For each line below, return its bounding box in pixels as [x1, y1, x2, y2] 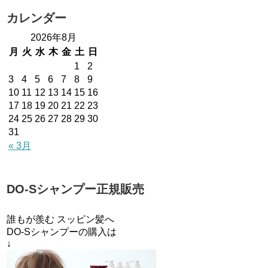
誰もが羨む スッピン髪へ [7, 214, 114, 225]
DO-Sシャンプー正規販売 [7, 182, 144, 196]
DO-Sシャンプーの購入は [7, 227, 117, 237]
